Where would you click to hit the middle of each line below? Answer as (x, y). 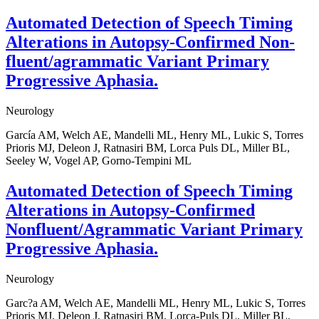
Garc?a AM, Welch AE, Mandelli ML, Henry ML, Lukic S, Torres (156, 303)
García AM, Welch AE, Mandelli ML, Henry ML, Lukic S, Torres (155, 135)
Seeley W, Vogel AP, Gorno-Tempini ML (99, 161)
